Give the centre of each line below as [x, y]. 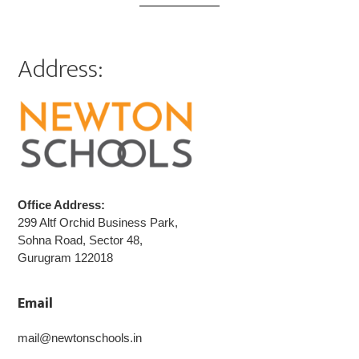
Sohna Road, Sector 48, [81, 240]
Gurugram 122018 [66, 258]
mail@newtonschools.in [80, 338]
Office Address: [62, 205]
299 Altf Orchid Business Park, [98, 223]
